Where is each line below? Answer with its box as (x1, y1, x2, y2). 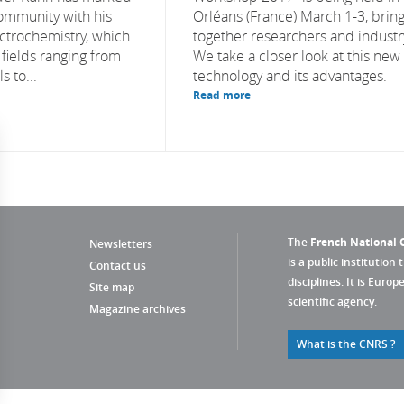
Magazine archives (89, 301, 186, 317)
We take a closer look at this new (193, 46, 400, 66)
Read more (193, 87, 251, 103)
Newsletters (89, 236, 152, 252)
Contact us (89, 258, 146, 273)
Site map (89, 280, 134, 295)
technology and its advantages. (193, 66, 387, 86)
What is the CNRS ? (297, 336, 395, 352)
